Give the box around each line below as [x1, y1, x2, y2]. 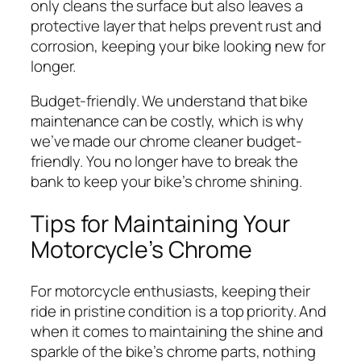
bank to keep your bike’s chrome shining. [31, 171, 302, 193]
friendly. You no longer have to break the [31, 151, 298, 172]
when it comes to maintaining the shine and [31, 321, 323, 342]
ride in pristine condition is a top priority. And [31, 301, 327, 322]
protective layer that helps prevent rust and [31, 15, 322, 36]
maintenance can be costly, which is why [31, 110, 305, 132]
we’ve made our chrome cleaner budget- [31, 131, 303, 152]
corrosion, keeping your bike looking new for [31, 35, 326, 56]
